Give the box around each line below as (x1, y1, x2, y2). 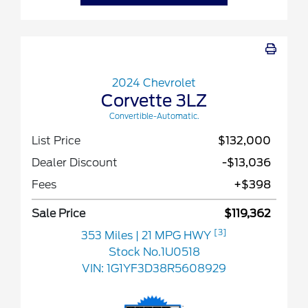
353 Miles (81, 229, 135, 243)
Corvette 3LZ (101, 91, 207, 111)
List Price (32, 134, 80, 148)
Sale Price (32, 207, 85, 221)
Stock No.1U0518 (108, 245, 200, 259)
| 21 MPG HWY (135, 229, 214, 243)
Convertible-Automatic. (109, 111, 199, 122)
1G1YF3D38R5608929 (107, 262, 226, 276)
